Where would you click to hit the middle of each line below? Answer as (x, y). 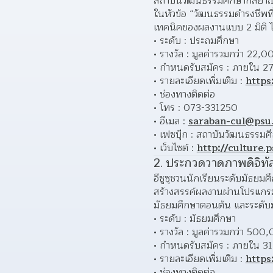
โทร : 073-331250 (198, 108)
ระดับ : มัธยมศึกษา (197, 219)
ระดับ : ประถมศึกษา (199, 41)
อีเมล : (174, 121)
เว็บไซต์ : (178, 148)
